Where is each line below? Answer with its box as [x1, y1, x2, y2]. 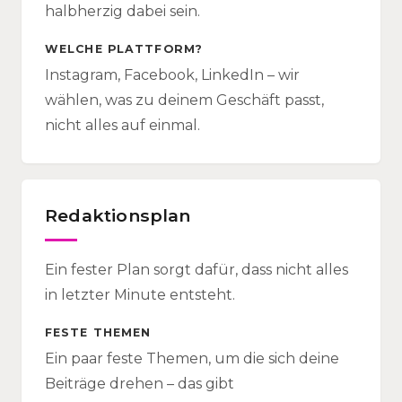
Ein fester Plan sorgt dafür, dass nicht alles [45, 261, 348, 278]
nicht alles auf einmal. [45, 117, 200, 134]
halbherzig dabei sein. [45, 3, 200, 20]
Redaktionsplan [45, 205, 191, 226]
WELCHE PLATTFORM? [45, 42, 204, 56]
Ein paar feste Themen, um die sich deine [45, 350, 339, 367]
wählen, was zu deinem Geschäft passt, [45, 92, 324, 109]
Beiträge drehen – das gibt [45, 375, 234, 392]
